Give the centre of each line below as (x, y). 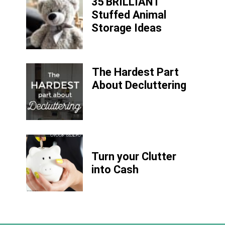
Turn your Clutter (134, 156)
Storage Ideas (126, 28)
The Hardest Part (135, 72)
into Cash (115, 169)
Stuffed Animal (129, 15)
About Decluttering (139, 85)
